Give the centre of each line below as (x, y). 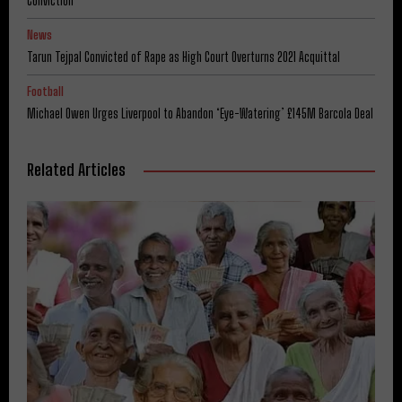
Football (45, 91)
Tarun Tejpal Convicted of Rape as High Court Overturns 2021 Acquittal (184, 57)
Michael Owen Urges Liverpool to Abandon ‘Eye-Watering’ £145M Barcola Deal (200, 113)
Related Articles (76, 169)
